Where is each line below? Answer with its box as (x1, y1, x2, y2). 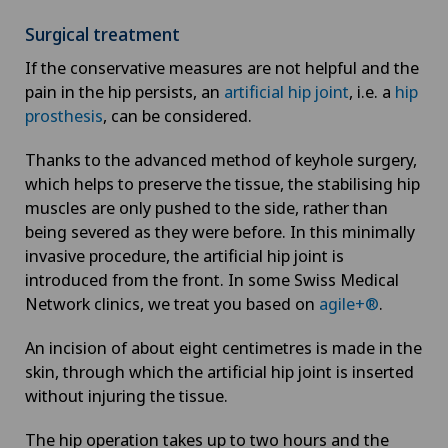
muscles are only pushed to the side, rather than (25, 195, 388, 219)
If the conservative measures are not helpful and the (25, 55, 419, 79)
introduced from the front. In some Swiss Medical (25, 267, 399, 291)
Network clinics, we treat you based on (25, 291, 319, 315)
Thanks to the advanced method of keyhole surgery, (25, 147, 417, 171)
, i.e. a (349, 79, 395, 103)
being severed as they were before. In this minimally (25, 219, 415, 243)
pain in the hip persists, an (25, 79, 224, 103)
